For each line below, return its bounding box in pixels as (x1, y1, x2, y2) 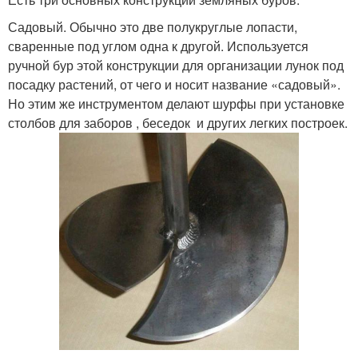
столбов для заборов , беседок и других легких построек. (8, 113, 348, 133)
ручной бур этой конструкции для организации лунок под (8, 56, 344, 75)
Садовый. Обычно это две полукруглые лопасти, (8, 18, 297, 37)
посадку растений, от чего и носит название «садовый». (8, 75, 340, 94)
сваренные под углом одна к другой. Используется (8, 37, 308, 56)
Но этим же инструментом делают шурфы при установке (8, 94, 344, 113)
